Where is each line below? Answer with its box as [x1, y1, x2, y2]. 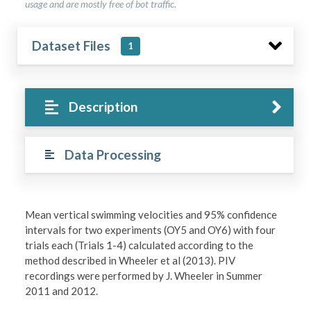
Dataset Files [32, 37, 110, 53]
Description [69, 99, 138, 115]
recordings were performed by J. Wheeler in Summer [25, 269, 263, 282]
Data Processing [64, 146, 161, 162]
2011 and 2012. [25, 284, 99, 297]
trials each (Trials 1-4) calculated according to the [25, 238, 254, 251]
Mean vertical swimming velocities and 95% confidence [25, 208, 278, 221]
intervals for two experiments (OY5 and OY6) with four [25, 223, 276, 236]
